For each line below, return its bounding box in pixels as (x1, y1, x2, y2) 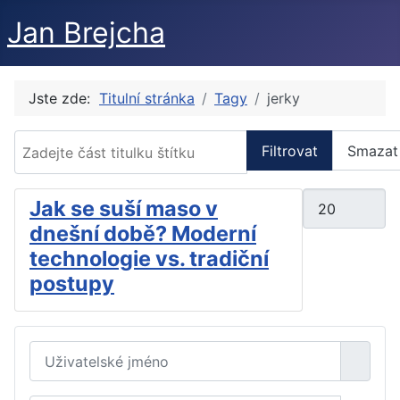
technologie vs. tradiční (29, 246, 269, 272)
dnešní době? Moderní (29, 221, 256, 247)
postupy (29, 271, 114, 297)
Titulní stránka (99, 89, 195, 107)
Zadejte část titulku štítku (13, 131, 186, 149)
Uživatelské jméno (29, 342, 153, 361)
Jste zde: (29, 89, 99, 107)
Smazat (347, 141, 398, 160)
